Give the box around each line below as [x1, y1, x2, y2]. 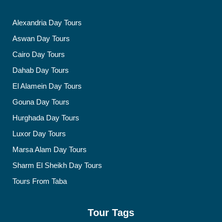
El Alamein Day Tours [12, 82, 82, 90]
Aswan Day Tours [12, 34, 70, 43]
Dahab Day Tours [12, 66, 69, 74]
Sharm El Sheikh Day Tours [12, 161, 102, 169]
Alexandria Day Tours [12, 18, 82, 27]
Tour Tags [88, 207, 134, 218]
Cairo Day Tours [12, 50, 65, 58]
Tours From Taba [12, 177, 67, 185]
